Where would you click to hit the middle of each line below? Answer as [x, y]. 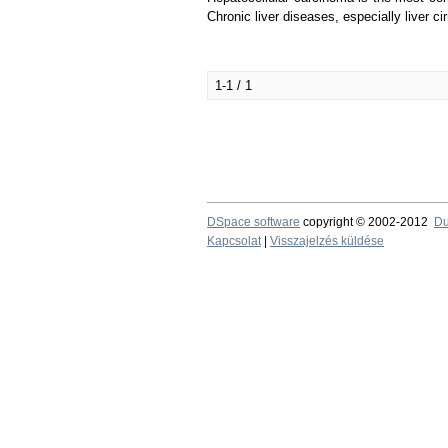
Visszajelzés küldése [327, 241]
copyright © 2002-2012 [367, 222]
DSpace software [253, 222]
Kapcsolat [234, 241]
